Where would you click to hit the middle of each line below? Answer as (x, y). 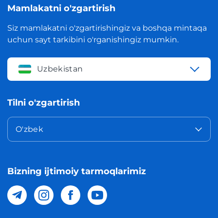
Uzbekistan (60, 69)
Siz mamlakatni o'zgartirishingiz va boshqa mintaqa (107, 28)
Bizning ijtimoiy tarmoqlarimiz (77, 172)
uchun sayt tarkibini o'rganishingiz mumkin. (93, 40)
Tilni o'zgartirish (44, 103)
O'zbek (29, 129)
